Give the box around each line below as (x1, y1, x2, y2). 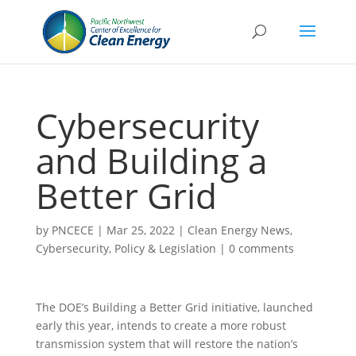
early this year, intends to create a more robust (35, 318, 286, 333)
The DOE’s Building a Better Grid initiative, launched (35, 300, 313, 315)
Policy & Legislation (114, 241, 216, 256)
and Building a (35, 137, 267, 184)
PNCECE (51, 222, 94, 238)
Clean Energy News (187, 222, 290, 238)
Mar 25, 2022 (106, 222, 175, 238)
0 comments (228, 241, 294, 256)
